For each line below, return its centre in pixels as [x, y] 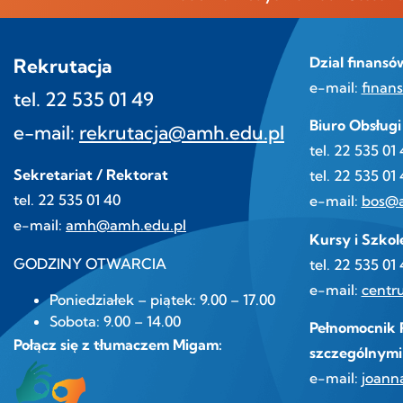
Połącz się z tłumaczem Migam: [118, 345]
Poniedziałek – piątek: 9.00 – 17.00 [162, 300]
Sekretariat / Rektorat [91, 175]
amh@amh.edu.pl [126, 225]
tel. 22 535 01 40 [67, 200]
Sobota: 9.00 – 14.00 [115, 322]
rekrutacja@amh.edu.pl [182, 133]
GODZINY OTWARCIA [90, 263]
